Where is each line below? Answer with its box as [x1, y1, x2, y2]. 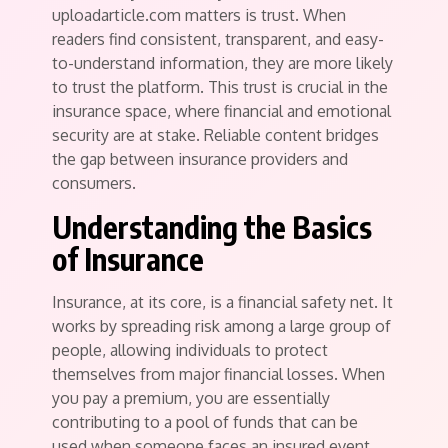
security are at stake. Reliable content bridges [52, 124, 379, 145]
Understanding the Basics [52, 207, 372, 246]
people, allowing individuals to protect [52, 339, 328, 360]
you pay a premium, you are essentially [52, 387, 330, 408]
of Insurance [52, 239, 204, 278]
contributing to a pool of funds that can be [52, 411, 358, 432]
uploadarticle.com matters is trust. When [52, 4, 346, 25]
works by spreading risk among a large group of [52, 315, 391, 336]
